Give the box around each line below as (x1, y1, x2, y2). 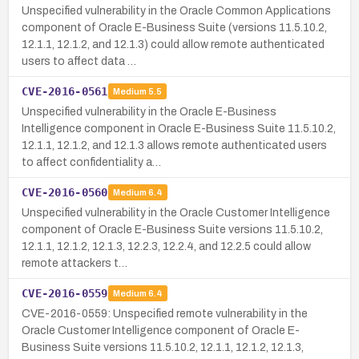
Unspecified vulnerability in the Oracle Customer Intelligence (22, 206, 330, 219)
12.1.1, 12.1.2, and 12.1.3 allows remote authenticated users (22, 139, 327, 151)
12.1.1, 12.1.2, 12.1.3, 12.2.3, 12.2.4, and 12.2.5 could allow (22, 240, 311, 252)
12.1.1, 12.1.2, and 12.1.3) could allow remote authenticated (22, 38, 325, 50)
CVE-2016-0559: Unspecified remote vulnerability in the (22, 307, 308, 320)
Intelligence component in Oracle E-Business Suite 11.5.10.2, (22, 122, 336, 135)
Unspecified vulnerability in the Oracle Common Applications (22, 4, 331, 17)
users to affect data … (22, 54, 136, 67)
